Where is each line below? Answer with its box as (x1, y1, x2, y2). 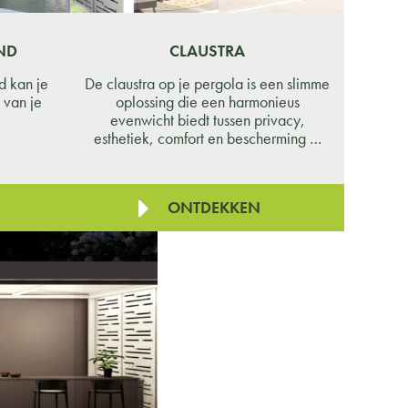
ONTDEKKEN (168, 197, 260, 218)
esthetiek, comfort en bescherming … (93, 127, 321, 148)
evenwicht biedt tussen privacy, (109, 108, 305, 130)
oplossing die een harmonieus (115, 90, 300, 112)
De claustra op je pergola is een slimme (85, 72, 330, 94)
